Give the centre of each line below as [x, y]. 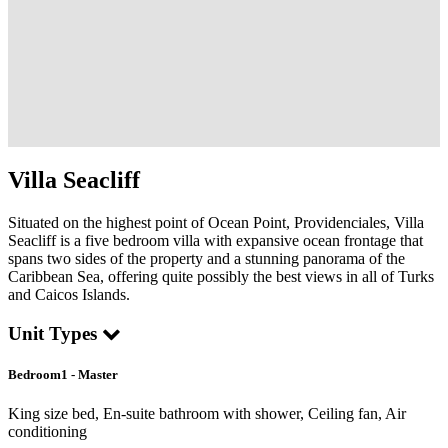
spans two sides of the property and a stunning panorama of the [206, 258]
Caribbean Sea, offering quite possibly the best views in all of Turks [221, 276]
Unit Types [55, 333]
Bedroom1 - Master [63, 374]
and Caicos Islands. [69, 294]
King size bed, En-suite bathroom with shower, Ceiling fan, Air [207, 413]
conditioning [47, 431]
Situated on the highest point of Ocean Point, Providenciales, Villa [216, 222]
